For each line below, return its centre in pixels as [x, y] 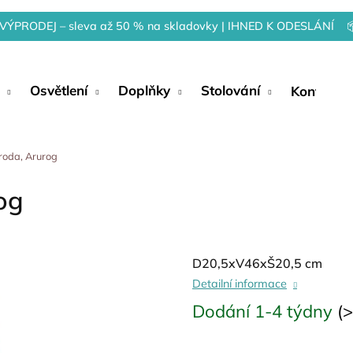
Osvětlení [59, 90]
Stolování [230, 90]
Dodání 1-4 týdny [265, 311]
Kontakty [319, 91]
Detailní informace [240, 284]
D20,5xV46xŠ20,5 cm [257, 263]
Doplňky [144, 90]
